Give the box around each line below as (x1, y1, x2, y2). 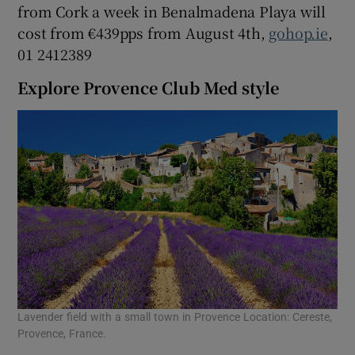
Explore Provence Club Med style (17, 75, 280, 99)
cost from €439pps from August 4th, (17, 21, 269, 43)
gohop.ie (269, 21, 328, 43)
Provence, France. (17, 328, 107, 340)
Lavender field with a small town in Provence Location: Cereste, (17, 311, 333, 323)
